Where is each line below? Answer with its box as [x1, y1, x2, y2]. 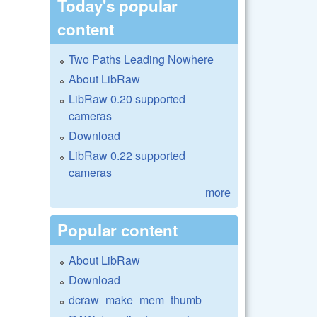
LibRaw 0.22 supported [69, 146, 185, 163]
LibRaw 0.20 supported [69, 90, 185, 107]
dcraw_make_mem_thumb [69, 291, 202, 308]
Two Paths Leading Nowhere [69, 50, 214, 67]
